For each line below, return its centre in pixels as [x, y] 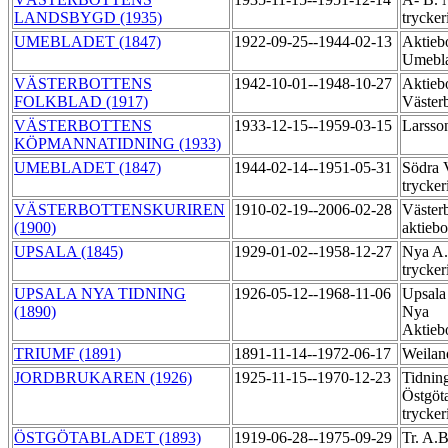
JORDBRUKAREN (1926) [103, 378]
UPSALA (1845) [68, 252]
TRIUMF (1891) [67, 354]
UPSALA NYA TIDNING [100, 294]
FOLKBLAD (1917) [81, 102]
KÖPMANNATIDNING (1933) [117, 144]
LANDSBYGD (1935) [88, 18]
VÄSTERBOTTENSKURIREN [119, 210]
